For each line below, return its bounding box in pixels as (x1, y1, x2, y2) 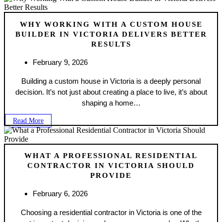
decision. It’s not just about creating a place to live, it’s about (15, 87, 207, 96)
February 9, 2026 (33, 57, 88, 66)
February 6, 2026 (33, 189, 88, 198)
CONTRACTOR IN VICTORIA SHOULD (27, 162, 195, 170)
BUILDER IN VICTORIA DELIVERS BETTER (15, 30, 207, 38)
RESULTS (91, 40, 131, 48)
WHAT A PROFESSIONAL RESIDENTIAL (24, 152, 198, 160)
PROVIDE (90, 171, 132, 180)
